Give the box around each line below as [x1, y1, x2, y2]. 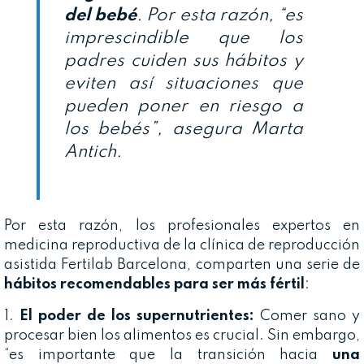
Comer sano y [254, 308, 360, 323]
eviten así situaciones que [64, 75, 303, 93]
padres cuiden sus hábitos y [64, 52, 303, 71]
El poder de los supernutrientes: [19, 308, 254, 323]
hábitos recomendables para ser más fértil [4, 276, 305, 292]
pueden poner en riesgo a [64, 97, 303, 116]
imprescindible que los [64, 29, 303, 48]
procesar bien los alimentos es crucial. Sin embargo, [4, 327, 360, 343]
